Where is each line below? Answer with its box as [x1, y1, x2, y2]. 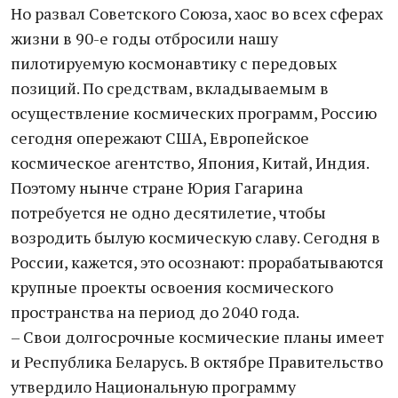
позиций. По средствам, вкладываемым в [11, 77, 329, 99]
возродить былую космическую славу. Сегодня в [11, 227, 380, 248]
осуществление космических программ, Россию [11, 102, 377, 123]
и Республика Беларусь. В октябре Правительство [11, 351, 383, 372]
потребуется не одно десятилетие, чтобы [11, 202, 326, 223]
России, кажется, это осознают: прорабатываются [11, 251, 384, 273]
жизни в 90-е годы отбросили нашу [11, 28, 278, 49]
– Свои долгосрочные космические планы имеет [11, 326, 384, 347]
